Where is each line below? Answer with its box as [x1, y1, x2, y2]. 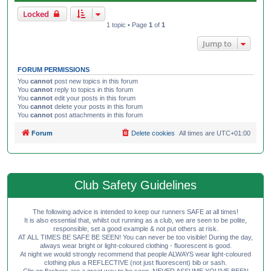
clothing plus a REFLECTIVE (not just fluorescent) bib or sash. [44, 259, 227, 267]
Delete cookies [131, 129, 175, 137]
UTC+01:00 [217, 129, 250, 137]
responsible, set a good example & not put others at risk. [53, 225, 218, 233]
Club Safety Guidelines [74, 178, 197, 192]
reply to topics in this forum [53, 85, 133, 93]
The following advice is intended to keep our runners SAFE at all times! [33, 208, 238, 216]
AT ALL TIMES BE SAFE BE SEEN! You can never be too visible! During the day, [18, 233, 253, 241]
